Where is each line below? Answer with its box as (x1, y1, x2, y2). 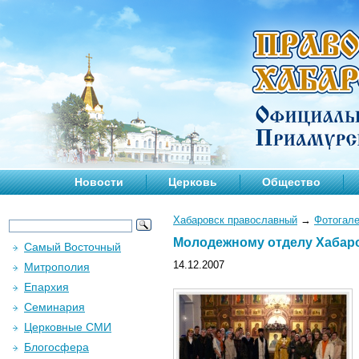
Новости (75, 175, 123, 188)
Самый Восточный (24, 240, 121, 253)
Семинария (24, 301, 85, 313)
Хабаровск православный (173, 214, 297, 226)
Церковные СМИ (24, 321, 111, 333)
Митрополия (24, 260, 90, 273)
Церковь (168, 175, 217, 188)
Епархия (24, 280, 69, 293)
